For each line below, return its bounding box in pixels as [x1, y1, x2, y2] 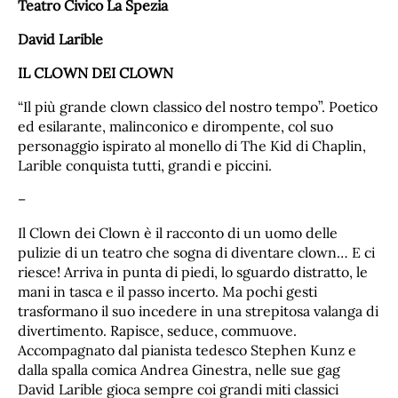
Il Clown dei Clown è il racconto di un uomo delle [18, 224, 338, 243]
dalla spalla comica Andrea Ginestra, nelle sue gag [18, 361, 340, 379]
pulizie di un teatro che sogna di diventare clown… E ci [18, 243, 375, 262]
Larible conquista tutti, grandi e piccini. [18, 156, 272, 175]
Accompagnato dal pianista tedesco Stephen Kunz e [18, 341, 356, 360]
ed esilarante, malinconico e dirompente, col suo [18, 117, 333, 136]
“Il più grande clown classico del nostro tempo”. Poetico [18, 98, 378, 116]
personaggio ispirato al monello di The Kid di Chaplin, [18, 137, 366, 155]
